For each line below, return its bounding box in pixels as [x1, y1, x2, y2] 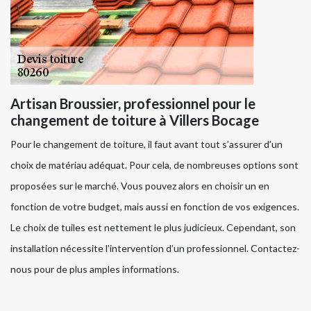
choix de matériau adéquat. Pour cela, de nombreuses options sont [10, 158, 299, 171]
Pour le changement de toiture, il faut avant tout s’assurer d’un [10, 137, 283, 150]
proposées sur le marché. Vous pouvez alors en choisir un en [10, 179, 269, 192]
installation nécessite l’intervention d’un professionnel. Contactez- [10, 242, 300, 254]
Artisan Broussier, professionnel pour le [10, 94, 255, 112]
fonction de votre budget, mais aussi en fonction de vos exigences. [10, 200, 299, 212]
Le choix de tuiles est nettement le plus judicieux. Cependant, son [10, 221, 296, 233]
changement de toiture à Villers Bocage [10, 111, 259, 128]
